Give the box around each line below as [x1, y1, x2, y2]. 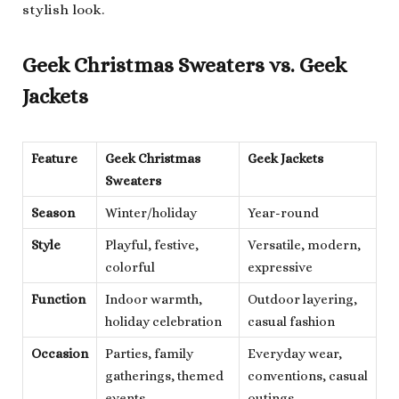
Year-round [248, 204, 319, 220]
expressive [248, 258, 313, 274]
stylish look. [22, 2, 104, 19]
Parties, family [105, 345, 193, 361]
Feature [31, 150, 77, 166]
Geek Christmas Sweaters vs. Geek [22, 53, 346, 78]
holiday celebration [105, 313, 222, 329]
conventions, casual [248, 367, 368, 383]
